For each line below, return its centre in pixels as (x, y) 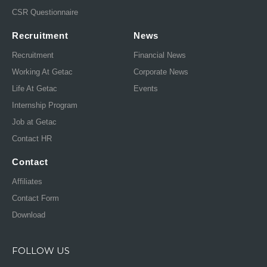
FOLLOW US (41, 251)
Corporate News (161, 72)
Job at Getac (34, 122)
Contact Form (35, 198)
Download (29, 215)
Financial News (160, 55)
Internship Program (45, 105)
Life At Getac (35, 89)
